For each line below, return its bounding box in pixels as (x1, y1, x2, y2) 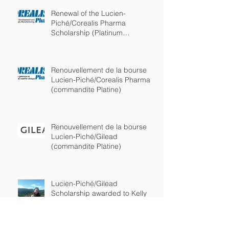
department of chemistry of (51, 208, 140, 218)
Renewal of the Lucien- (51, 9, 126, 18)
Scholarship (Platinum (51, 28, 123, 38)
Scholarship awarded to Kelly (51, 189, 147, 198)
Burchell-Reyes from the (51, 198, 129, 208)
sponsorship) (51, 38, 94, 48)
